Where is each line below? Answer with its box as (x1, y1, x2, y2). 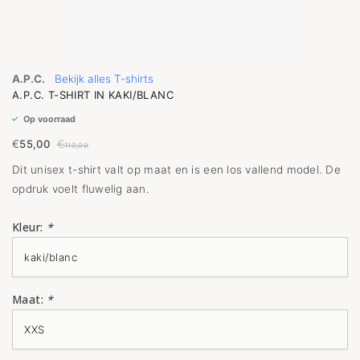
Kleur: (12, 220, 47, 235)
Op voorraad (21, 114, 76, 125)
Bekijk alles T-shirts (55, 72, 153, 85)
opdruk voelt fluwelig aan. (12, 182, 150, 195)
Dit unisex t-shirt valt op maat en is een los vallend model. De (12, 163, 342, 176)
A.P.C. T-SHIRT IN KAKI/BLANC (12, 88, 174, 101)
